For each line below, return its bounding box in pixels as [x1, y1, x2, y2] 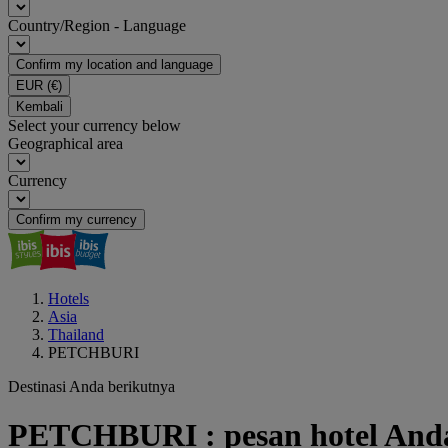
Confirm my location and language [16, 57, 213, 72]
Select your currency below [8, 117, 181, 134]
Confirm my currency [16, 212, 137, 227]
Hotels [48, 290, 89, 307]
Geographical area [8, 135, 123, 152]
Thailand [48, 326, 104, 343]
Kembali [16, 99, 63, 114]
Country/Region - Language [8, 17, 186, 34]
